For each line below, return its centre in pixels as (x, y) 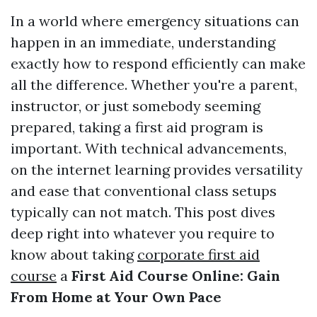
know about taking (74, 254)
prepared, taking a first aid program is (137, 127)
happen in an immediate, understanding (143, 42)
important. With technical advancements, (149, 148)
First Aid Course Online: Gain (176, 276)
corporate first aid (198, 254)
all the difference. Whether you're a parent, (154, 85)
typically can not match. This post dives (143, 212)
